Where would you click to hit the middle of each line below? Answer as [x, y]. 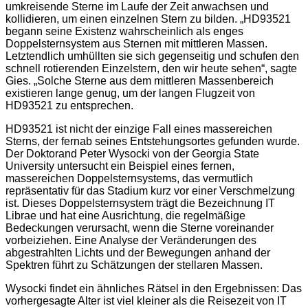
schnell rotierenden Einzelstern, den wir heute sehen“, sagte [151, 69]
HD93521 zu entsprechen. [69, 106]
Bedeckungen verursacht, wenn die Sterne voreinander [140, 228]
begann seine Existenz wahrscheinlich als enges [124, 32]
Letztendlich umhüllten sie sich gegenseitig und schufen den [152, 56]
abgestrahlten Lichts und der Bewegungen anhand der [138, 253]
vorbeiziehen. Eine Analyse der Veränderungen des [131, 241]
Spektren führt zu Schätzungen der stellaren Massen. [134, 265]
